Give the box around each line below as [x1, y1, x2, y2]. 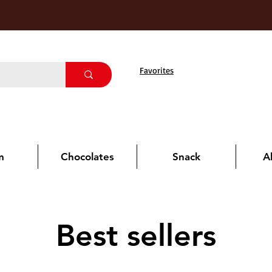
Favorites [140, 65, 174, 75]
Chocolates [61, 151, 114, 163]
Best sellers [56, 217, 216, 254]
